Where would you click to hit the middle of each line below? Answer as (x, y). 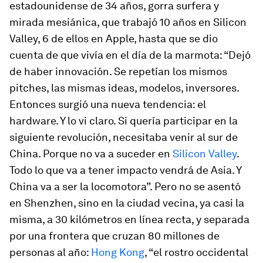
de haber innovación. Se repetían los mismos (118, 71)
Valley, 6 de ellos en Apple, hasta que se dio (114, 38)
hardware (33, 120)
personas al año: (50, 252)
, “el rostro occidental (196, 252)
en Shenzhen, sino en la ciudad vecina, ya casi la (127, 203)
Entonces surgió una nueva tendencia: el (108, 104)
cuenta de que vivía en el (70, 55)
